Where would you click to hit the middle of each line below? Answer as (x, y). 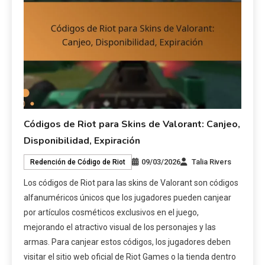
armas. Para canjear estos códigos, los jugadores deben (127, 242)
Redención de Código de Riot (78, 162)
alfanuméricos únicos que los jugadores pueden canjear (128, 197)
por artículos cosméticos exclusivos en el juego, (112, 212)
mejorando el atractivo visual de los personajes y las (120, 227)
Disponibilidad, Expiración (82, 140)
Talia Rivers (212, 161)
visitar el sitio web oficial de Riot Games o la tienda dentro (130, 256)
